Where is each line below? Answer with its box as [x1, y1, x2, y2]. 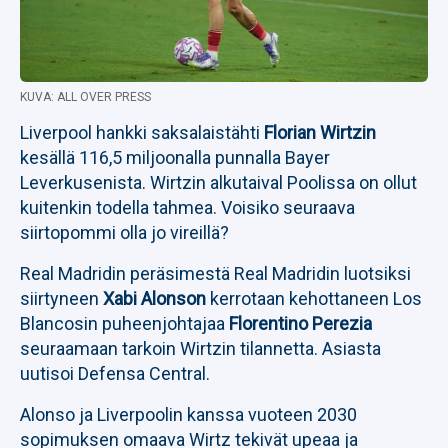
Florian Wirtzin [264, 122, 376, 143]
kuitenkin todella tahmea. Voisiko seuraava [20, 197, 355, 218]
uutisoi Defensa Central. [20, 363, 210, 384]
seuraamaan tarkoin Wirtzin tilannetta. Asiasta [20, 338, 381, 359]
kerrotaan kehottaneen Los [206, 288, 422, 309]
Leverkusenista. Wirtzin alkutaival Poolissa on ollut [20, 172, 417, 193]
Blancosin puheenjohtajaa [20, 313, 229, 334]
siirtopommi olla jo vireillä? [20, 222, 229, 243]
